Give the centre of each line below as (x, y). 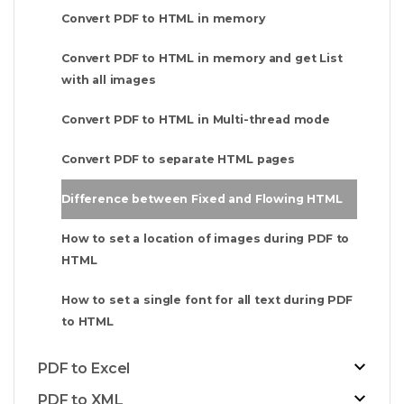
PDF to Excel (84, 369)
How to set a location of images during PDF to (206, 239)
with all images (109, 80)
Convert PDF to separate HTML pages (178, 160)
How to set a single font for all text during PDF (207, 300)
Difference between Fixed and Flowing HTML (202, 199)
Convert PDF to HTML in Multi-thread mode (196, 120)
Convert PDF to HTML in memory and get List (202, 59)
